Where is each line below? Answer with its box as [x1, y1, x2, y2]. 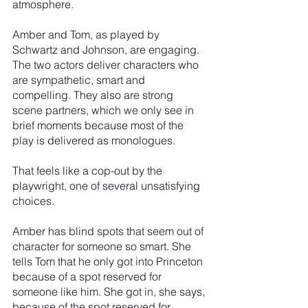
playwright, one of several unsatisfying [12, 178, 203, 192]
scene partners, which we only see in [12, 102, 197, 117]
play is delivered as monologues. [12, 133, 175, 147]
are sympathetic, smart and [12, 72, 148, 87]
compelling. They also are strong [12, 87, 176, 102]
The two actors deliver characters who [12, 57, 201, 71]
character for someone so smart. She [12, 239, 194, 253]
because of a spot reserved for [12, 269, 164, 283]
